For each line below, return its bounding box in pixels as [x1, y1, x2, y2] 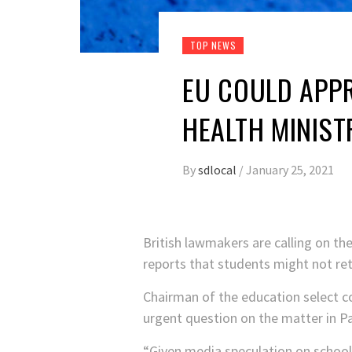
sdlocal [198, 162, 239, 178]
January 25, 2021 [246, 162, 334, 178]
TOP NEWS [190, 38, 236, 53]
